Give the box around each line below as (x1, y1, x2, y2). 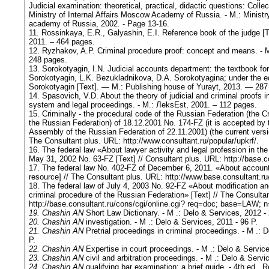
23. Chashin (29, 253, 70, 263)
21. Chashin (29, 226, 70, 236)
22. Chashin (29, 244, 70, 254)
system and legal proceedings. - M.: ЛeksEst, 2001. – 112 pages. (29, 100, 257, 110)
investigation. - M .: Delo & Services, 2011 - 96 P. (83, 217, 258, 227)
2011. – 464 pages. (29, 37, 95, 47)
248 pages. (29, 55, 67, 65)
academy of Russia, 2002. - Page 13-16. (29, 19, 169, 29)
